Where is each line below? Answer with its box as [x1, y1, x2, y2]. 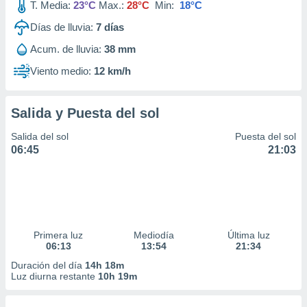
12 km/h [94, 65, 131, 77]
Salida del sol [11, 131, 69, 142]
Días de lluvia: [30, 21, 93, 33]
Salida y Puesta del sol [11, 106, 160, 121]
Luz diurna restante [11, 271, 98, 282]
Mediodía [133, 230, 174, 241]
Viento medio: [30, 65, 91, 77]
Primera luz [34, 230, 84, 241]
